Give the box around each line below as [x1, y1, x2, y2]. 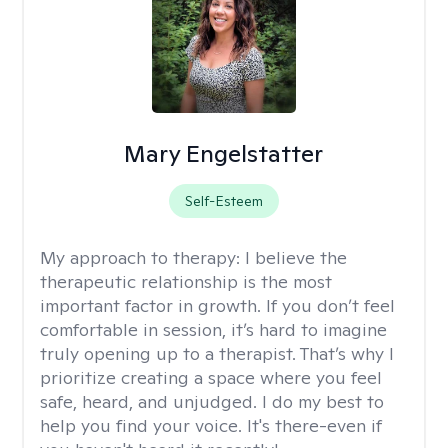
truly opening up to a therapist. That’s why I [40, 342, 394, 365]
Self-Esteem [184, 192, 263, 210]
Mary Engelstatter [124, 138, 324, 169]
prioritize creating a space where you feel [40, 366, 382, 389]
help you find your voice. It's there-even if [40, 414, 382, 437]
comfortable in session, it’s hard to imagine [40, 318, 387, 341]
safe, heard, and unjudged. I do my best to [40, 390, 384, 413]
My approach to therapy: [40, 246, 245, 269]
